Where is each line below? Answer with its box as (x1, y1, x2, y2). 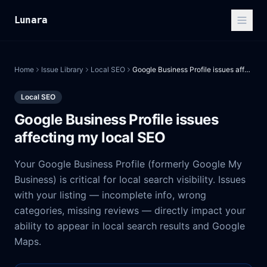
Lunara (14, 14, 48, 26)
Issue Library (41, 65, 83, 74)
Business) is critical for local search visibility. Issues (14, 173, 246, 185)
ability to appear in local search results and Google (14, 220, 245, 232)
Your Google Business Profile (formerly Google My (14, 158, 242, 170)
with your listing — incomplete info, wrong (14, 189, 206, 201)
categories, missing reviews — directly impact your (14, 204, 246, 216)
